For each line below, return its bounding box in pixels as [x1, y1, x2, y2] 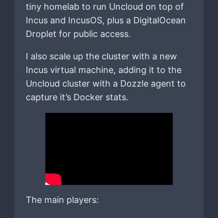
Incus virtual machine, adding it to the [25, 64, 182, 75]
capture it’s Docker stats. [25, 91, 128, 102]
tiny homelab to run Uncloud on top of [25, 1, 184, 12]
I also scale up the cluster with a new [25, 51, 177, 61]
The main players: [25, 195, 99, 205]
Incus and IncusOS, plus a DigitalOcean [25, 15, 186, 25]
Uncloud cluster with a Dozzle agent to [25, 78, 186, 89]
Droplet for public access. [25, 28, 131, 39]
